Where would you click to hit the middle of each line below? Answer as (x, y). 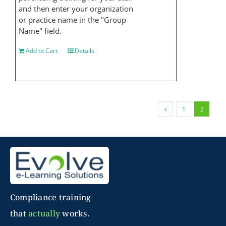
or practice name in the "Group (73, 20)
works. (75, 214)
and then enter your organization (76, 9)
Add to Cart (42, 51)
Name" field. (40, 31)
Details (85, 51)
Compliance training (50, 197)
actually (44, 214)
